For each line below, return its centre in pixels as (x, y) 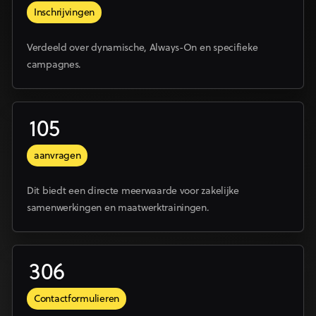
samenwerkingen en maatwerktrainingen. (118, 208)
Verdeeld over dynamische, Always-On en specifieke (142, 48)
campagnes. (54, 65)
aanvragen (57, 156)
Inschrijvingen (65, 13)
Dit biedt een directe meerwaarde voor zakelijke (133, 191)
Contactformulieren (77, 299)
